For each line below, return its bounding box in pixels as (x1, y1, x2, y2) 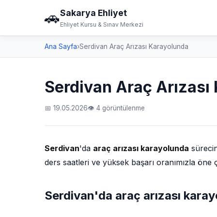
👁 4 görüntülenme (88, 104, 145, 112)
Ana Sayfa (45, 43, 77, 50)
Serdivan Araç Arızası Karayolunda (79, 43, 188, 50)
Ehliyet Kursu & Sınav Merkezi (60, 21, 143, 28)
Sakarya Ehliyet (60, 8, 127, 18)
